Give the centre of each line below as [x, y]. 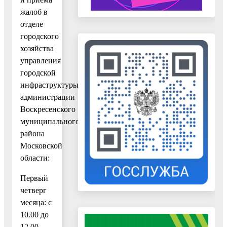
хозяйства [37, 48]
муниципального [50, 121]
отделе [32, 24]
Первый [34, 178]
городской [38, 72]
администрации [48, 97]
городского [40, 36]
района [32, 133]
